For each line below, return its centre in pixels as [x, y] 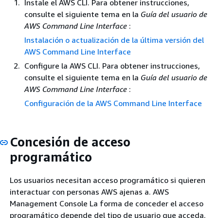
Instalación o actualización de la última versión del [114, 40]
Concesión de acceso [70, 142]
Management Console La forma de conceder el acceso [107, 203]
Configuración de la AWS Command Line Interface [113, 103]
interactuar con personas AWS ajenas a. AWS [89, 191]
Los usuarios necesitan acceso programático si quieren [108, 180]
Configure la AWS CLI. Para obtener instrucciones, [112, 66]
